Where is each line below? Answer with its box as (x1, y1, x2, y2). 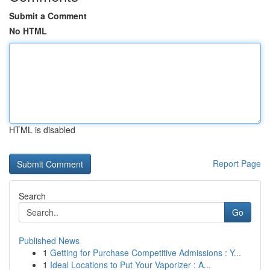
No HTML (9, 25, 47, 37)
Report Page (213, 157, 261, 169)
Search (19, 190, 46, 202)
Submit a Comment (9, 10, 87, 22)
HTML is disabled (9, 124, 75, 136)
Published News (19, 234, 80, 246)
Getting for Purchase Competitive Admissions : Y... (50, 246, 241, 259)
